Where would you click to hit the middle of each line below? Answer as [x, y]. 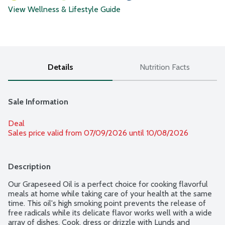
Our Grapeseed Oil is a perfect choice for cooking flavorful [108, 184]
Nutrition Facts [165, 67]
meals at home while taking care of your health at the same [110, 194]
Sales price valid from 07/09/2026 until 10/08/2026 [98, 133]
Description [29, 167]
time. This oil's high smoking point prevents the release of [107, 203]
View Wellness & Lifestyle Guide [64, 10]
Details [60, 67]
